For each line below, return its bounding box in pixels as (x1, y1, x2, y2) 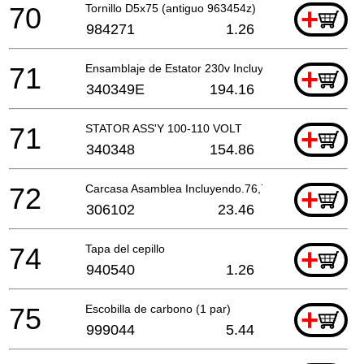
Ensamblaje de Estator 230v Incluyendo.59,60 (85, 61, 322, 75)
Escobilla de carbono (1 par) (85, 301, 231, 315)
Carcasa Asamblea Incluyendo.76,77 (85, 181, 274, 195)
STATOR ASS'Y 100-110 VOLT (85, 121, 242, 135)
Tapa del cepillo (85, 241, 165, 255)
